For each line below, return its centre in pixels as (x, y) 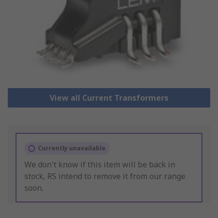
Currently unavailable (72, 148)
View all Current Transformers (109, 98)
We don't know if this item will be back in (100, 165)
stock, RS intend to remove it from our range (105, 176)
